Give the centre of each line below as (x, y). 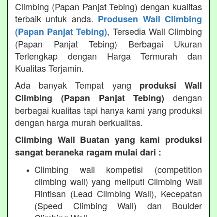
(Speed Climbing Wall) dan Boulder (118, 205)
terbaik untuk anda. (57, 18)
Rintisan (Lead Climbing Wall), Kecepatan (118, 193)
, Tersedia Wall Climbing (155, 31)
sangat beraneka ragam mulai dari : (88, 152)
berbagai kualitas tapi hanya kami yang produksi (108, 110)
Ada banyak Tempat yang (77, 85)
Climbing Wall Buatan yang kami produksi (108, 139)
